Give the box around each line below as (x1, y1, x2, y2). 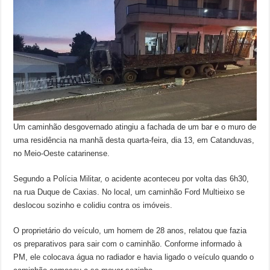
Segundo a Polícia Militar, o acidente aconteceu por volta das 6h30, (13, 174, 250, 184)
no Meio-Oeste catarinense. (13, 149, 110, 159)
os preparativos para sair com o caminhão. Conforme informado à (13, 239, 242, 249)
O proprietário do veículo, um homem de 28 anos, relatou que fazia (13, 226, 247, 236)
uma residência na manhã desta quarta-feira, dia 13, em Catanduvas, (13, 136, 255, 145)
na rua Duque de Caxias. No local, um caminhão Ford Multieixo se (13, 187, 245, 197)
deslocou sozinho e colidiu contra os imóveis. (13, 201, 173, 210)
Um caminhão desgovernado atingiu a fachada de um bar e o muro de (13, 122, 257, 132)
